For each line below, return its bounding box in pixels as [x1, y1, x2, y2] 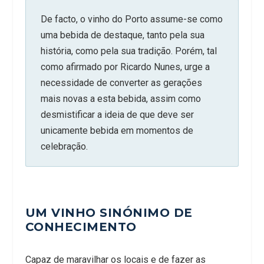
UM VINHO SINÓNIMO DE [25, 205, 193, 220]
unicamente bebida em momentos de [40, 124, 193, 136]
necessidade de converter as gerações [40, 77, 202, 88]
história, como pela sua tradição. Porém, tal [40, 45, 217, 57]
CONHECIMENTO [25, 219, 137, 234]
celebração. [40, 140, 88, 152]
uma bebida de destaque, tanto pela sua [40, 29, 204, 41]
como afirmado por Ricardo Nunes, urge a [40, 61, 210, 72]
